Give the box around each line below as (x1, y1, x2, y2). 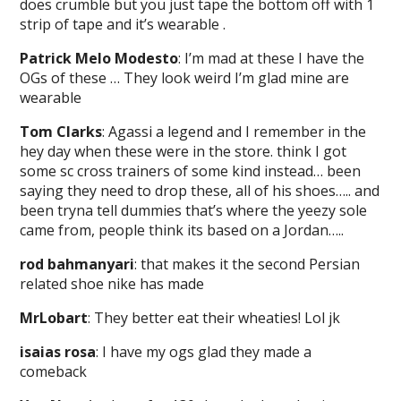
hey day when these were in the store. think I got (20, 141, 347, 162)
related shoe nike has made (20, 274, 205, 294)
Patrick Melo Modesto (20, 48, 179, 69)
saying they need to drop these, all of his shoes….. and (20, 181, 380, 201)
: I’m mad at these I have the (178, 48, 365, 69)
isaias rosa (20, 342, 97, 363)
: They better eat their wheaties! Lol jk (88, 308, 341, 328)
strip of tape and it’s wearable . (20, 14, 226, 35)
